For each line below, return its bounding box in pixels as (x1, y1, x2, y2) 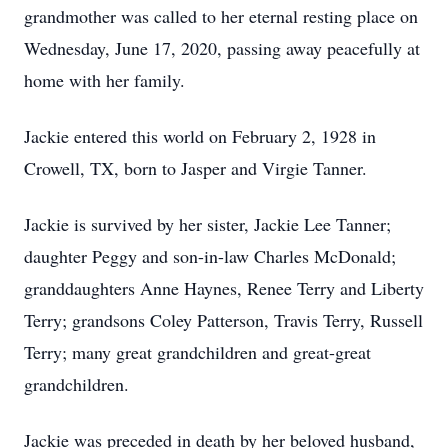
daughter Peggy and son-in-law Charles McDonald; (24, 244, 396, 268)
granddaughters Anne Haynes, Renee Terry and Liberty (24, 276, 424, 300)
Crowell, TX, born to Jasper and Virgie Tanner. (24, 156, 367, 180)
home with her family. (24, 68, 185, 92)
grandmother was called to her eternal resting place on (24, 4, 418, 28)
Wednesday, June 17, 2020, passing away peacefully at (24, 36, 420, 60)
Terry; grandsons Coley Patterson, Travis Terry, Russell (24, 308, 423, 332)
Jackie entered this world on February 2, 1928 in (24, 124, 376, 148)
